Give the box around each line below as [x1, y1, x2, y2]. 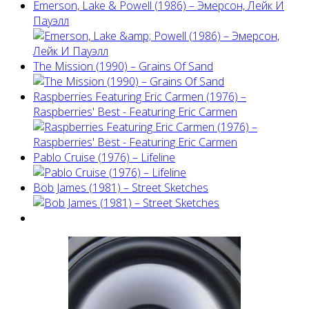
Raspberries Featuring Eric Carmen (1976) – [33, 88, 246, 104]
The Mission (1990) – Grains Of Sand [33, 58, 213, 74]
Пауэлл [33, 12, 69, 28]
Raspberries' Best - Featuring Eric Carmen [33, 103, 237, 119]
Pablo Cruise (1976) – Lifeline [33, 149, 175, 165]
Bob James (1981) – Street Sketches [33, 179, 208, 195]
